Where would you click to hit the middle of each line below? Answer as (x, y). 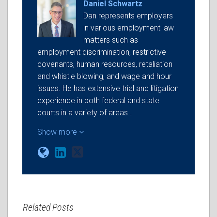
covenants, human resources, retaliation (105, 64)
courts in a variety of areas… (85, 113)
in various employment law (129, 28)
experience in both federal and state (98, 101)
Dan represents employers (128, 16)
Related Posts (48, 207)
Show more (58, 132)
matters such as (111, 40)
